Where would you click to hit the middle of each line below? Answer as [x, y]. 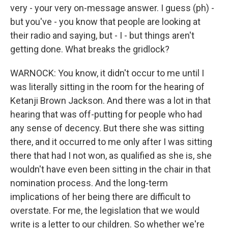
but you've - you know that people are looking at [105, 22]
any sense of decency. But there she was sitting [107, 128]
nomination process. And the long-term [89, 183]
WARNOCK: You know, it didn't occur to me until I [107, 73]
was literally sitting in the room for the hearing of [107, 87]
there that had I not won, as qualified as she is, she [111, 155]
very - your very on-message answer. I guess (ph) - [112, 8]
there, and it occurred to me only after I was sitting [111, 142]
